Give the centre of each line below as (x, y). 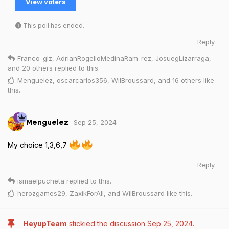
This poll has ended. (54, 25)
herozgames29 (41, 193)
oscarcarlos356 (82, 80)
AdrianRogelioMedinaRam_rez (104, 58)
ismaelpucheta (41, 181)
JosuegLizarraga (182, 58)
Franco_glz (35, 58)
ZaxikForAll (87, 193)
